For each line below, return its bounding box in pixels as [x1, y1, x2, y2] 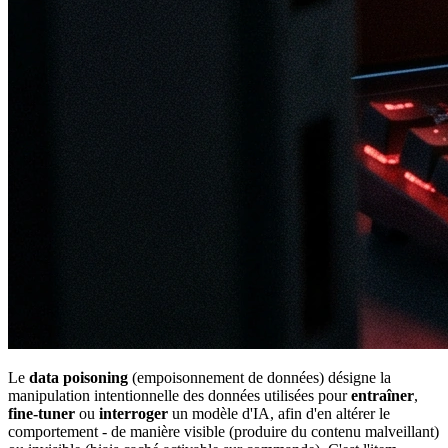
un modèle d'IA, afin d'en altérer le [168, 404, 390, 422]
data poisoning [29, 368, 128, 386]
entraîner [351, 386, 414, 404]
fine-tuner [8, 404, 75, 422]
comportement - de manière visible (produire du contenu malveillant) [8, 422, 439, 440]
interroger [99, 404, 168, 422]
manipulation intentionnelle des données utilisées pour [8, 386, 351, 404]
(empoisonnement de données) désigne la [128, 368, 391, 386]
